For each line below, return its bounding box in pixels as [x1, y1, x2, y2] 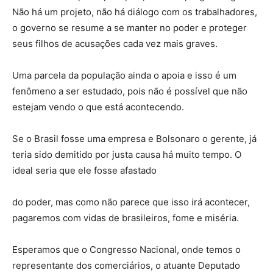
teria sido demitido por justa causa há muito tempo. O [12, 149, 241, 161]
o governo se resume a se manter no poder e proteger [12, 22, 247, 34]
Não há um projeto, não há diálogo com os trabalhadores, [12, 6, 257, 18]
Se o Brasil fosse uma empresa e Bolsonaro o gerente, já [12, 133, 257, 145]
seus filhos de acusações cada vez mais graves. [12, 38, 218, 50]
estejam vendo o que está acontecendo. [12, 101, 184, 113]
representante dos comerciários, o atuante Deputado [12, 260, 240, 272]
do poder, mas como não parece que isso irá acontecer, [12, 196, 250, 208]
